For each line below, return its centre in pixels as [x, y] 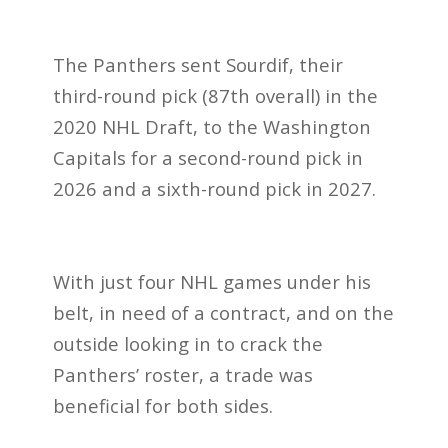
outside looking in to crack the [187, 344]
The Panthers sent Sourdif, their [197, 64]
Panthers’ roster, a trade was [182, 375]
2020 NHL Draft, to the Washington [211, 126]
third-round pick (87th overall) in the [215, 95]
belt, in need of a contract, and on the [223, 313]
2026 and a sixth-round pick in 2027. [214, 188]
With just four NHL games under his [211, 282]
